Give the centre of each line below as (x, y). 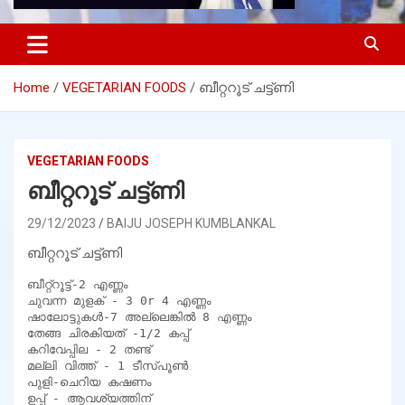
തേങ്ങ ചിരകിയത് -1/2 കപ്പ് (108, 333)
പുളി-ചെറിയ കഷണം (89, 381)
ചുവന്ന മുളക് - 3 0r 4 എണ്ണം (119, 300)
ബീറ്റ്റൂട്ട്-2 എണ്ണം (77, 284)
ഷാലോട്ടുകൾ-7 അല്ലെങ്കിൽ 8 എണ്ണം (139, 316)
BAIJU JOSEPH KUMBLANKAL (191, 223)
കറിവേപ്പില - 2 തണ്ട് (89, 349)
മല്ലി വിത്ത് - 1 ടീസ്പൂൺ (108, 365)
